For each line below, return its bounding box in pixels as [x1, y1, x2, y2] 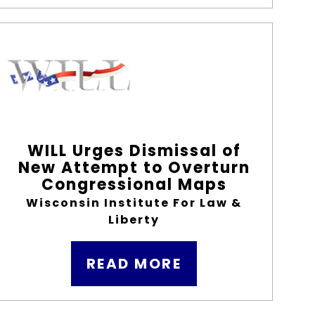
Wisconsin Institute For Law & [26, 195, 243, 211]
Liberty [108, 212, 160, 228]
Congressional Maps [41, 174, 227, 195]
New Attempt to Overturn [18, 157, 250, 179]
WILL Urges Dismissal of [27, 140, 241, 162]
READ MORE [86, 254, 182, 274]
